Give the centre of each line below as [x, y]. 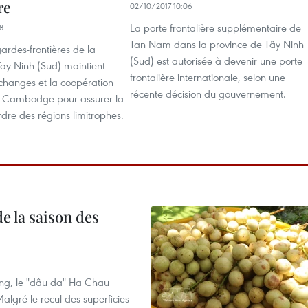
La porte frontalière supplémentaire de [216, 27]
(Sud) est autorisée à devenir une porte [216, 60]
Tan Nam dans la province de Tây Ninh [217, 44]
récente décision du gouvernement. [208, 93]
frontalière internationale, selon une [208, 77]
